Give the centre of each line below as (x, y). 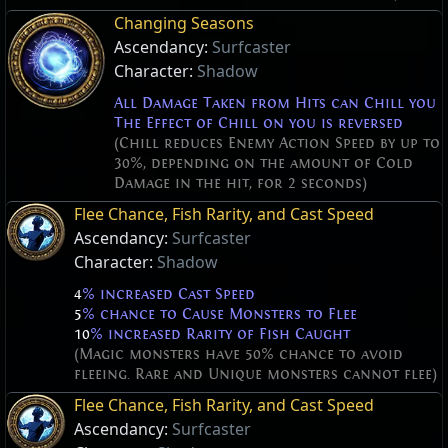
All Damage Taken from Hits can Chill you (275, 102)
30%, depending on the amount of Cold (263, 162)
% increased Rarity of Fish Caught (220, 333)
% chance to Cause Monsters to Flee (219, 313)
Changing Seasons (184, 23)
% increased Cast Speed (168, 293)
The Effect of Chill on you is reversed (258, 122)
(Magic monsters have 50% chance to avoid (238, 353)
